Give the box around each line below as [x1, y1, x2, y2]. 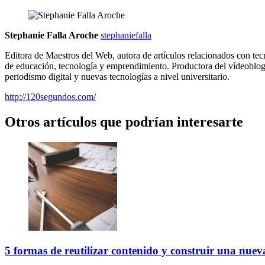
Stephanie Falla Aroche [5, 30, 98, 41]
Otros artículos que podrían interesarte [5, 114, 243, 130]
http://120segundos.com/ [5, 92, 96, 102]
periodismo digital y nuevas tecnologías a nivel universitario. [5, 72, 230, 82]
